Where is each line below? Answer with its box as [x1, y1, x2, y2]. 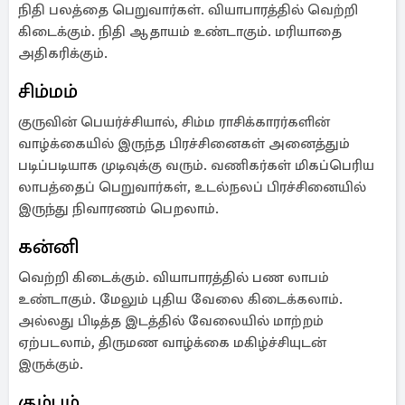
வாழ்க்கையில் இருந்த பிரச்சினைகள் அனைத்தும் [18, 135, 350, 153]
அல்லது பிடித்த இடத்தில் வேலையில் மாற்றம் [18, 312, 324, 330]
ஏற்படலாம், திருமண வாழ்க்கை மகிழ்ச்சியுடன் [18, 334, 326, 352]
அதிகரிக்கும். [18, 44, 108, 62]
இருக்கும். [18, 355, 83, 373]
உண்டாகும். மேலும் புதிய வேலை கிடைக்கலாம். [18, 290, 343, 308]
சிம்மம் [18, 79, 78, 103]
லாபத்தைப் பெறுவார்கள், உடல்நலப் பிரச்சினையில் [18, 178, 366, 196]
